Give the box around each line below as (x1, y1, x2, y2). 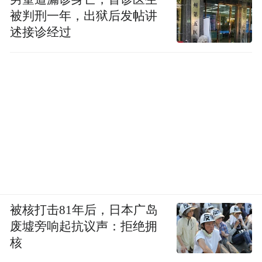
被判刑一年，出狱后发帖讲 (10, 9, 158, 22)
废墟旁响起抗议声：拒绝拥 (10, 219, 158, 233)
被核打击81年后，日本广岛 (10, 203, 158, 216)
